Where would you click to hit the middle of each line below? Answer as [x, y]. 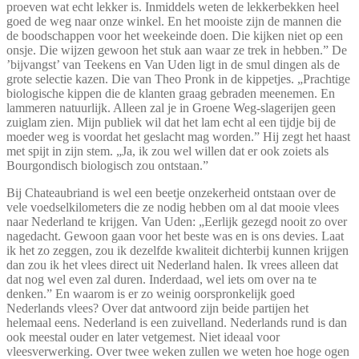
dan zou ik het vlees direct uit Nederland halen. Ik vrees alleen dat [172, 265]
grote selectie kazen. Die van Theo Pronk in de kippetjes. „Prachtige [178, 79]
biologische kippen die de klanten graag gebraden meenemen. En [171, 93]
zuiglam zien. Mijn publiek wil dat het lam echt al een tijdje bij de [171, 122]
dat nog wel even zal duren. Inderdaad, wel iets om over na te [161, 279]
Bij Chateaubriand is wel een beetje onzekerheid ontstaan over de [171, 193]
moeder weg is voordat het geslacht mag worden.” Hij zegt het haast [178, 137]
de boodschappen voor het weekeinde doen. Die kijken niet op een [175, 36]
